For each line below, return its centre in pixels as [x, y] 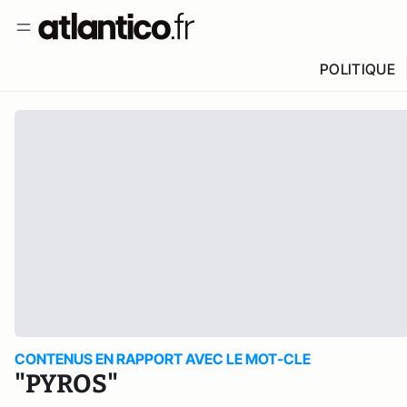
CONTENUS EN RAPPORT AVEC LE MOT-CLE [163, 359]
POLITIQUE [357, 69]
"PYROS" [66, 384]
